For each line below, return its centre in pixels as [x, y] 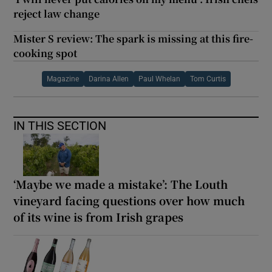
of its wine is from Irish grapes [99, 217]
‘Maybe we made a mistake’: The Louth [121, 184]
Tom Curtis [208, 79]
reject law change [57, 14]
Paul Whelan [159, 79]
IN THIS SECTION [60, 126]
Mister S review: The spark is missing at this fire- [134, 39]
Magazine [63, 79]
